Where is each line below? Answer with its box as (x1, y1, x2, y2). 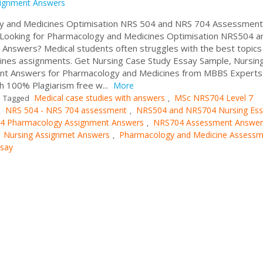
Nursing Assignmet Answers (4, 129, 110, 140)
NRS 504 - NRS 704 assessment (5, 104, 127, 116)
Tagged (1, 92, 31, 103)
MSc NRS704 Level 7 (174, 92, 253, 103)
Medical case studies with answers (34, 92, 165, 103)
